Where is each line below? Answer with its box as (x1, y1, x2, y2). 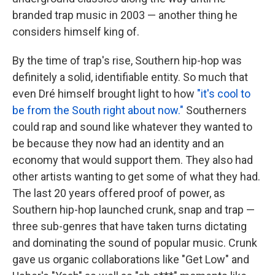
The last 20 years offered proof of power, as (12, 187, 225, 200)
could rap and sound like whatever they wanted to (12, 120, 252, 134)
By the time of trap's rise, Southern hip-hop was (12, 54, 242, 68)
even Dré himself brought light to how (12, 87, 197, 101)
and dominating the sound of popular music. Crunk (12, 236, 257, 250)
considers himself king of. (12, 25, 139, 39)
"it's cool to (197, 87, 250, 101)
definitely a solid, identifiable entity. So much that (12, 71, 248, 84)
